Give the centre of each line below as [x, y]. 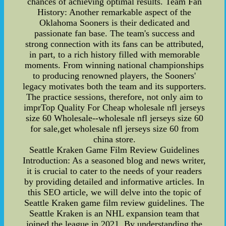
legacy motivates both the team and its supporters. [114, 86]
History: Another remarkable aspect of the [115, 12]
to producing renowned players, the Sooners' [115, 75]
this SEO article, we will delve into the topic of [114, 192]
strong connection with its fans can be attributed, [114, 44]
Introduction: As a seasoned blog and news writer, [115, 160]
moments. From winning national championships [115, 65]
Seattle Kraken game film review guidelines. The [115, 203]
